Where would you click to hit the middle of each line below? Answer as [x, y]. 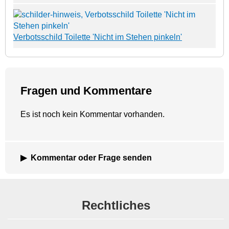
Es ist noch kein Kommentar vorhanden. [93, 114]
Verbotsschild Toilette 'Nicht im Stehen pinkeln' [98, 37]
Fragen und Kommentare [86, 90]
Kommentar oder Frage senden [91, 157]
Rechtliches [116, 205]
